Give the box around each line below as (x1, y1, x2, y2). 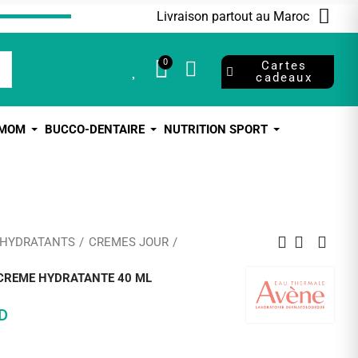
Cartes (261, 58, 308, 73)
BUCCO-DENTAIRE (45, 122, 145, 137)
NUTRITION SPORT (164, 122, 268, 137)
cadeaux (256, 70, 312, 85)
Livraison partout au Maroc (156, 9, 309, 24)
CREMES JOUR (89, 235, 169, 249)
